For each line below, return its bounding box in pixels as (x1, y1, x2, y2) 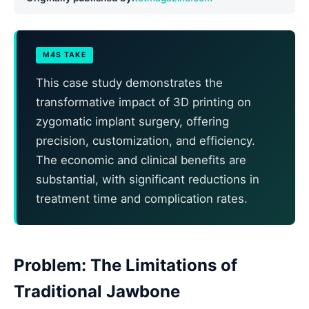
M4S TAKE (43, 50, 86, 59)
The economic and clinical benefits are (36, 152, 246, 167)
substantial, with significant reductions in (36, 172, 259, 186)
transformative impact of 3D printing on (36, 94, 251, 109)
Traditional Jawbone (14, 281, 180, 301)
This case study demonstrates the (36, 75, 223, 90)
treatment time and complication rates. (36, 191, 248, 206)
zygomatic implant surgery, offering (36, 114, 229, 128)
